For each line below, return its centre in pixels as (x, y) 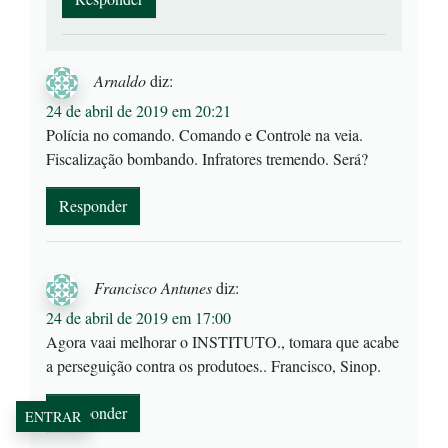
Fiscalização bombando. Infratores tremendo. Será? (207, 159)
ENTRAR (53, 416)
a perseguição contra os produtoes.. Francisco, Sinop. (213, 366)
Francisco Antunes (153, 287)
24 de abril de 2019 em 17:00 (138, 318)
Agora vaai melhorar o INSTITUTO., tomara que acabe (222, 342)
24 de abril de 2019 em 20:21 (138, 111)
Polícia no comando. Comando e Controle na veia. (204, 135)
